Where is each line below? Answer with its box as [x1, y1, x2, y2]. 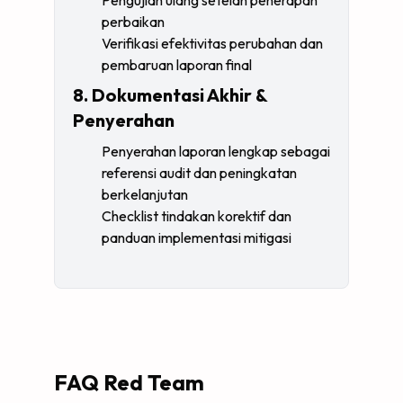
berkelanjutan [102, 185, 188, 203]
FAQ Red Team [54, 369, 205, 396]
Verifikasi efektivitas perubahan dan [102, 34, 323, 52]
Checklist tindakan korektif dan [102, 207, 291, 225]
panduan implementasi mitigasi [102, 228, 291, 246]
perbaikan [102, 13, 165, 31]
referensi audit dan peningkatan [102, 164, 297, 182]
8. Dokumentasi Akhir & [73, 84, 267, 106]
